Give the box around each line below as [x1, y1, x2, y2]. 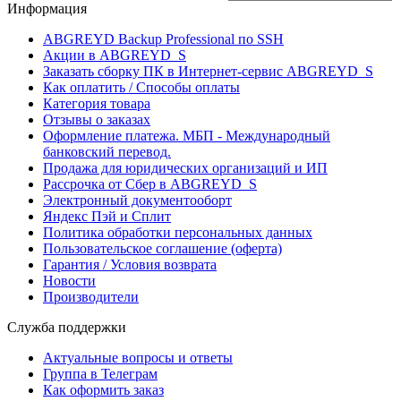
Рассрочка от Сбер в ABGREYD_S [43, 175, 257, 192]
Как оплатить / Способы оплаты [43, 79, 240, 95]
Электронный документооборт [43, 192, 232, 208]
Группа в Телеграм [43, 365, 158, 381]
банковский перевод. [43, 143, 171, 159]
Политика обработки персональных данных [43, 224, 312, 240]
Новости [43, 272, 96, 288]
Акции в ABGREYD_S [43, 47, 186, 63]
